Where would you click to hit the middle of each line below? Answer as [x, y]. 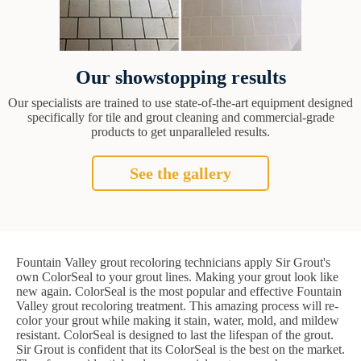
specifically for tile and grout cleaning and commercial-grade [180, 118]
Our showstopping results [180, 78]
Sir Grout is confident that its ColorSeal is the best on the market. [180, 350]
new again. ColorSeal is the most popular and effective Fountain [179, 292]
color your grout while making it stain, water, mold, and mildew [178, 321]
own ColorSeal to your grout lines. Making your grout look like [177, 277]
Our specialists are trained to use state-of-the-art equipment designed [180, 103]
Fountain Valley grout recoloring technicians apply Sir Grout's [173, 263]
